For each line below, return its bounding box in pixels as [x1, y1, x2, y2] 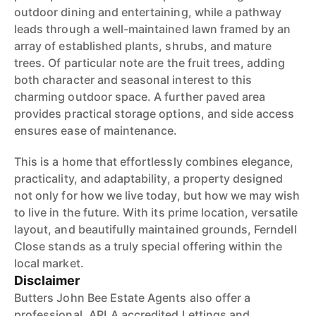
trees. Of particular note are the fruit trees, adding [14, 56, 285, 70]
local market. [14, 256, 84, 270]
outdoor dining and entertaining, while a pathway [14, 5, 282, 19]
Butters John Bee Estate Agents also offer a [14, 291, 251, 305]
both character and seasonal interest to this [14, 73, 253, 87]
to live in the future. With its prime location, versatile [14, 205, 298, 219]
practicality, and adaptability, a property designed [14, 171, 284, 186]
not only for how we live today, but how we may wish [14, 188, 300, 202]
